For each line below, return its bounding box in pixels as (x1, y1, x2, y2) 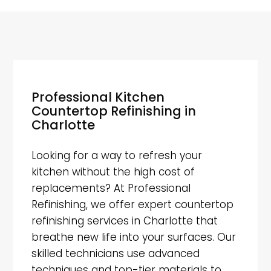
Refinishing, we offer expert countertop (31, 197, 234, 212)
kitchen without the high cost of (31, 165, 195, 180)
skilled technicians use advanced (31, 246, 200, 261)
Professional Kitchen (31, 88, 165, 106)
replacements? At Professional (31, 181, 191, 196)
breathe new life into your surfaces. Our (31, 230, 237, 245)
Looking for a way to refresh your (31, 148, 203, 163)
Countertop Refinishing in (31, 102, 197, 120)
